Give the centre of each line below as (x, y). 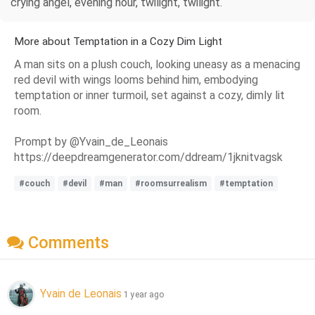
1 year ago (144, 295)
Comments (66, 243)
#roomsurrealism (171, 183)
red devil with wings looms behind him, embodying (136, 79)
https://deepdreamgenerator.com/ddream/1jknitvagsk (148, 157)
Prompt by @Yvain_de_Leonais (91, 141)
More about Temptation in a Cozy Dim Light (118, 41)
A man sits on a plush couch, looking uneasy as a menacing (157, 64)
